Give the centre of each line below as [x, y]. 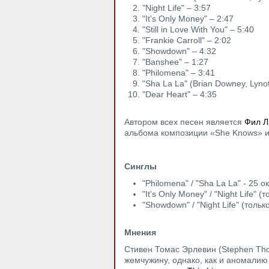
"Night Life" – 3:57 [177, 8]
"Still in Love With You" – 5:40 [198, 29]
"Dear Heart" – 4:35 [180, 94]
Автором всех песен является [184, 122]
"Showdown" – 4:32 [179, 51]
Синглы [141, 166]
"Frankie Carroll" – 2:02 [187, 40]
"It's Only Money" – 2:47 [188, 19]
